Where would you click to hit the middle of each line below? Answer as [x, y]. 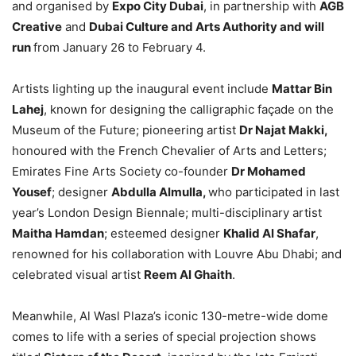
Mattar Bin [302, 89]
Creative [37, 27]
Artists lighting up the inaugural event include [142, 89]
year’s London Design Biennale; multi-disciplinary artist [167, 213]
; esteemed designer [164, 234]
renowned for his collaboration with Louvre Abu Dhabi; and [177, 254]
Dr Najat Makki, [283, 130]
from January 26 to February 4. [120, 48]
